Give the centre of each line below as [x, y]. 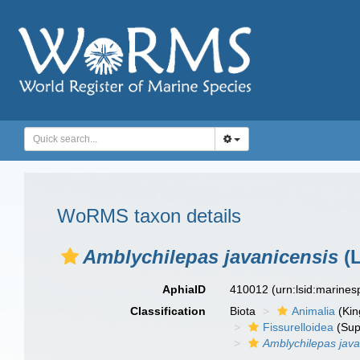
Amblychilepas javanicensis [211, 257]
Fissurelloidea [299, 327]
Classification [168, 311]
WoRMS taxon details [149, 216]
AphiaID [184, 289]
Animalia [314, 311]
